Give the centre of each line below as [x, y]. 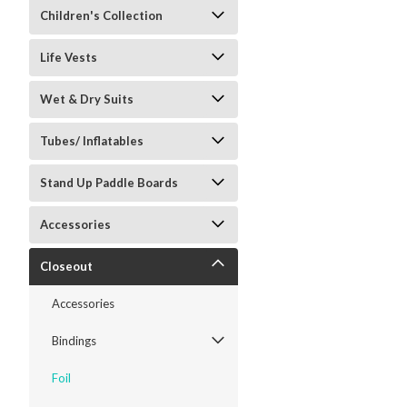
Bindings [74, 341]
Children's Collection [101, 15]
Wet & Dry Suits [87, 99]
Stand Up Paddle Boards [109, 183]
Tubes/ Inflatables [92, 141]
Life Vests [69, 57]
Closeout [66, 266]
